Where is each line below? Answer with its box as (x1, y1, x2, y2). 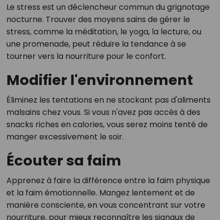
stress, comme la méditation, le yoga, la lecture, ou (6, 26, 201, 38)
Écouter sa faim (6, 151, 121, 171)
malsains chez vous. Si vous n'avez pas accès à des (6, 107, 200, 118)
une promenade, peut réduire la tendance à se (6, 38, 186, 50)
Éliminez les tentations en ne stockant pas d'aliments (6, 94, 211, 106)
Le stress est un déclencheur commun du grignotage (6, 1, 210, 13)
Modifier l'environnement (6, 70, 193, 90)
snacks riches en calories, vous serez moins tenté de (6, 119, 208, 131)
